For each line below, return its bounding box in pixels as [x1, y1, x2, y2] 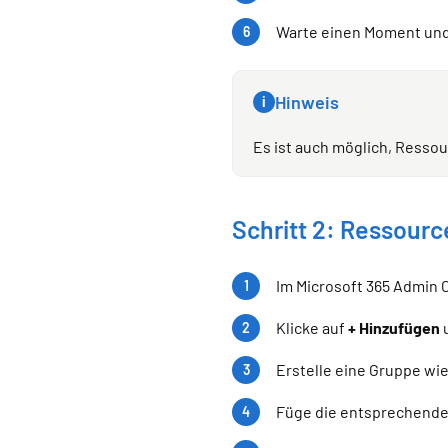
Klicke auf [276, 318, 348, 338]
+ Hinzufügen [348, 318, 440, 338]
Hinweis [275, 91, 339, 114]
